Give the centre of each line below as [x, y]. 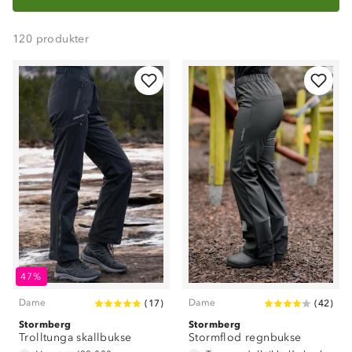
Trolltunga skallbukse [75, 337]
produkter [62, 39]
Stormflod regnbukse [245, 337]
